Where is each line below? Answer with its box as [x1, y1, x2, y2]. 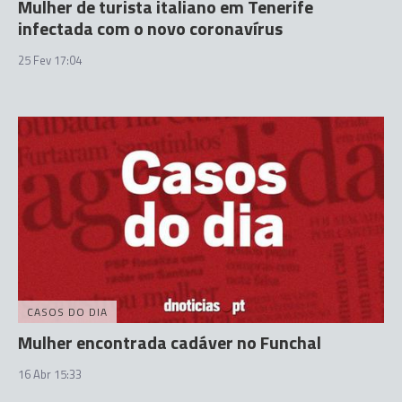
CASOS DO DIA [27, 302, 108, 320]
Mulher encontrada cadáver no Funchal [18, 328, 321, 356]
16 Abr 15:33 [18, 364, 82, 383]
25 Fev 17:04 [18, 51, 82, 69]
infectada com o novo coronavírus [18, 14, 283, 42]
